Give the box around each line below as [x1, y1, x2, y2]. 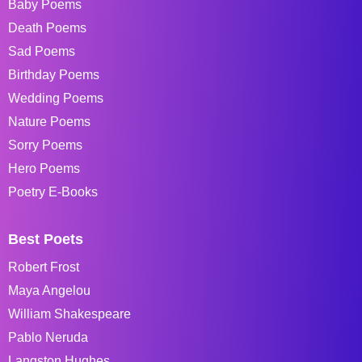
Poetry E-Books [8, 185, 98, 199]
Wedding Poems [8, 91, 103, 105]
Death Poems [8, 21, 86, 35]
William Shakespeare [8, 307, 131, 321]
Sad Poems [8, 44, 75, 58]
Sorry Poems [8, 138, 82, 152]
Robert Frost [8, 260, 79, 274]
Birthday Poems [8, 68, 99, 82]
